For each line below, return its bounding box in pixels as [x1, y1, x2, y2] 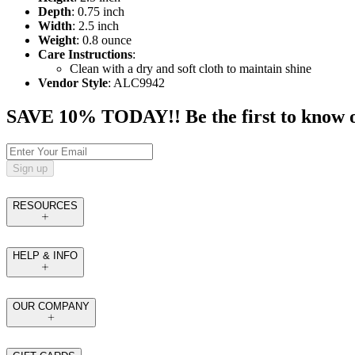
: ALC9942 [108, 76, 165, 90]
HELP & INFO [13, 250, 78, 262]
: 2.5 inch [72, 19, 119, 33]
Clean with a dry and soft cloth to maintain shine [70, 62, 311, 76]
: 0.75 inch [71, 5, 124, 19]
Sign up [13, 162, 48, 175]
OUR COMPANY [13, 300, 90, 312]
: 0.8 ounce [76, 33, 132, 48]
